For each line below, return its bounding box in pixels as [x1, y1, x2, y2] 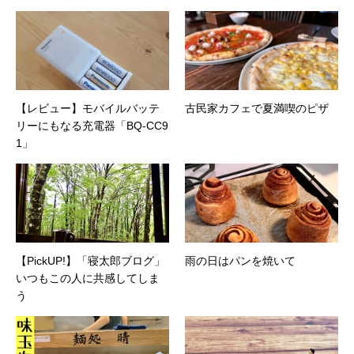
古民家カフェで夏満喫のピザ [185, 102, 329, 115]
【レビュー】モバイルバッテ [16, 102, 160, 115]
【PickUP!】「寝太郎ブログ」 [16, 254, 165, 267]
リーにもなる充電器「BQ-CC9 [16, 119, 168, 132]
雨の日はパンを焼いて [185, 254, 296, 267]
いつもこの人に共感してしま [16, 272, 160, 284]
